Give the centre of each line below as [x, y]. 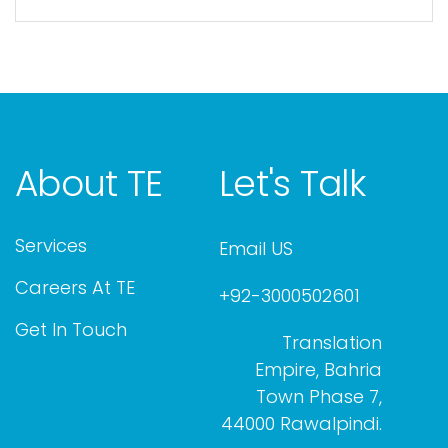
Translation [332, 342]
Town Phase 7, [319, 396]
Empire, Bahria [319, 369]
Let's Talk [292, 183]
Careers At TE [75, 287]
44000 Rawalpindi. [302, 423]
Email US [256, 248]
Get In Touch [71, 329]
